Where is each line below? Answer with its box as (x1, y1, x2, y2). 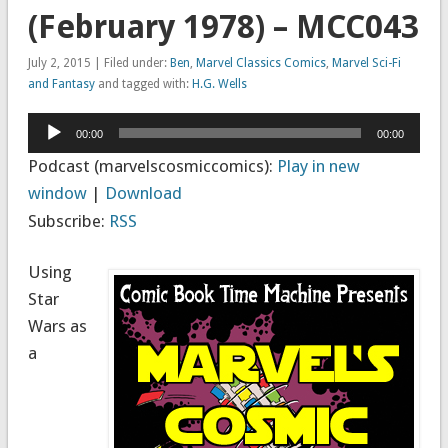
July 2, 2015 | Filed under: (27, 55, 170, 70)
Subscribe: (27, 210, 109, 231)
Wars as (27, 315, 87, 336)
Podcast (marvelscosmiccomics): (27, 155, 277, 176)
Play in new (276, 155, 360, 176)
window (27, 182, 87, 203)
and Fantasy (27, 76, 95, 91)
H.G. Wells (191, 76, 247, 91)
